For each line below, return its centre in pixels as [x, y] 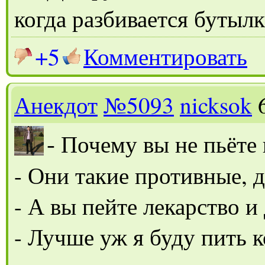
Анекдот [56, 104]
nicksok [216, 104]
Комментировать [165, 56]
